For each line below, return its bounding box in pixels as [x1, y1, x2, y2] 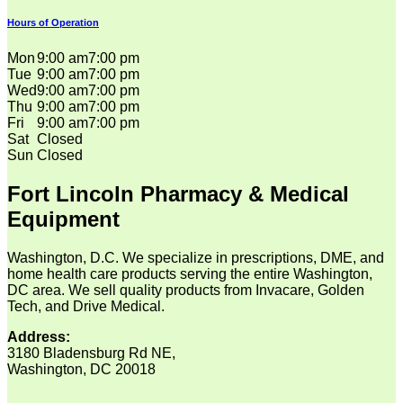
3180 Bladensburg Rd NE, [7, 345, 175, 361]
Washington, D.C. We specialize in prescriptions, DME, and [7, 249, 384, 265]
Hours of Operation [7, 17, 99, 29]
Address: [7, 328, 74, 345]
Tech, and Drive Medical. [7, 298, 165, 314]
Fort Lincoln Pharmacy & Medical [7, 182, 349, 207]
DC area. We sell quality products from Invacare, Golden [7, 282, 364, 298]
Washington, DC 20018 [7, 361, 156, 377]
